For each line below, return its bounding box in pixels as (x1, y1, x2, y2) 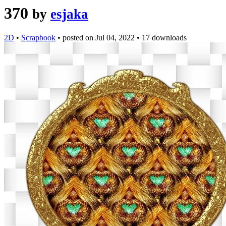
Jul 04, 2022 (95, 33, 135, 42)
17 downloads (142, 33, 187, 42)
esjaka (50, 7, 88, 22)
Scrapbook (21, 33, 55, 42)
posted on (63, 33, 95, 42)
